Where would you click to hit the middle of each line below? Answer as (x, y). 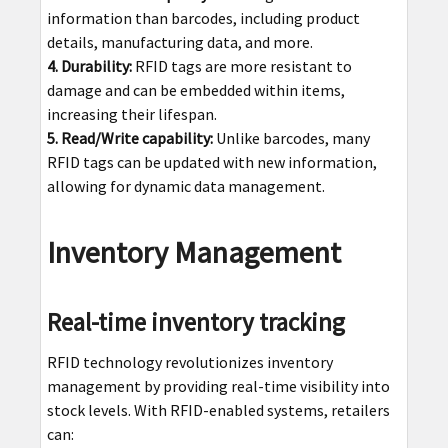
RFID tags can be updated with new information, (211, 161)
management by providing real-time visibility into (218, 385)
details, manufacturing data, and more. (179, 41)
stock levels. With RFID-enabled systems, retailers (218, 409)
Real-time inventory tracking (195, 321)
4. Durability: (89, 65)
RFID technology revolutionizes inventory (189, 361)
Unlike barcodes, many (291, 137)
